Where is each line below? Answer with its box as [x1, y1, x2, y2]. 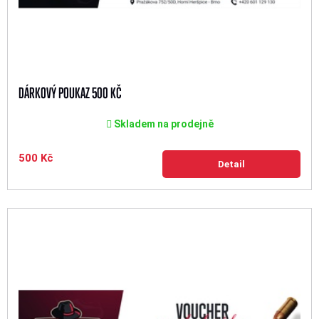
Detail [218, 159, 245, 170]
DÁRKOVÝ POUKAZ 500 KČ [19, 84, 122, 103]
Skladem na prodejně [111, 118, 214, 130]
